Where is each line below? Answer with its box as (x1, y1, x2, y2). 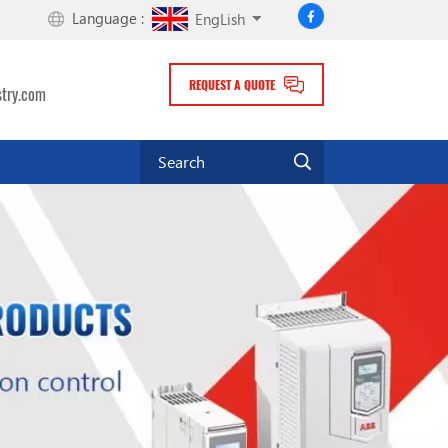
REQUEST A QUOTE (188, 76, 275, 93)
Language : (72, 8, 145, 29)
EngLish (194, 8, 245, 29)
